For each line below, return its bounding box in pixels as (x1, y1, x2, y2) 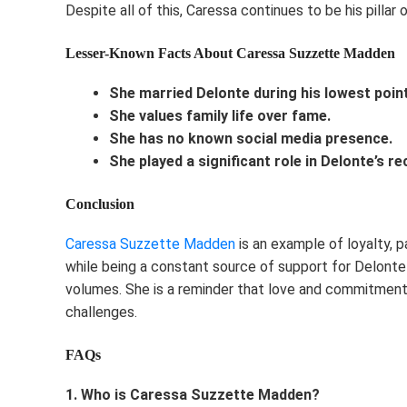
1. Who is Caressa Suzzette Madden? (65, 385, 320, 403)
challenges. (65, 303, 137, 321)
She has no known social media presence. (109, 129, 392, 147)
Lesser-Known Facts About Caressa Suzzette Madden (65, 45, 395, 61)
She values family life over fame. (109, 106, 331, 124)
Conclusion (65, 195, 134, 212)
